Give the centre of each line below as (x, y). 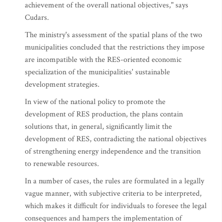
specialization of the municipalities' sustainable (97, 72)
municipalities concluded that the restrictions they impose (115, 47)
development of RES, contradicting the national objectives (116, 139)
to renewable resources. (62, 164)
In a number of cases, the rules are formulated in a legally (114, 181)
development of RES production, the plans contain (104, 114)
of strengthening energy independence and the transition (113, 151)
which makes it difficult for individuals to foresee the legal (116, 206)
